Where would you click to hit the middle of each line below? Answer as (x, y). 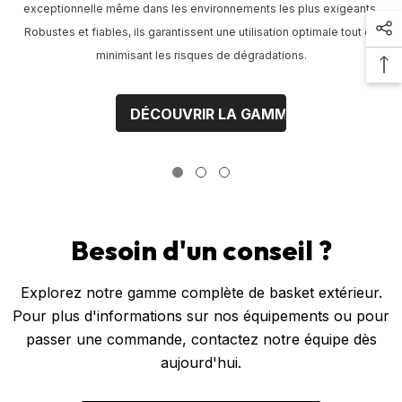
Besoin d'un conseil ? (201, 250)
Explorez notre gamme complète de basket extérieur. (201, 292)
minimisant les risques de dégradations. (201, 55)
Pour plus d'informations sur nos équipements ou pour (201, 315)
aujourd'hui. (201, 362)
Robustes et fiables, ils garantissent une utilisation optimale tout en (201, 31)
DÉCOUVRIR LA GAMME (214, 114)
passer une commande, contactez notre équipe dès (201, 339)
